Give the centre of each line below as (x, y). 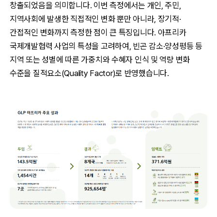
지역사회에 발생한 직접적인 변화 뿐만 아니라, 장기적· (95, 19)
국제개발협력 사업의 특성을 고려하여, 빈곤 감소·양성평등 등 (106, 46)
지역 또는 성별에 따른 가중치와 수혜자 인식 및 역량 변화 (100, 60)
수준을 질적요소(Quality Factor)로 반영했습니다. (89, 73)
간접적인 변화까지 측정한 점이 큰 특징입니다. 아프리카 (98, 32)
